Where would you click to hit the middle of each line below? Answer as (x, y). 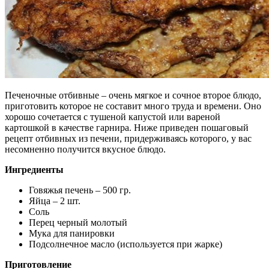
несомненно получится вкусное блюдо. (85, 150)
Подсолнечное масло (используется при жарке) (125, 244)
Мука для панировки (72, 234)
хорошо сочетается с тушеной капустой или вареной (113, 117)
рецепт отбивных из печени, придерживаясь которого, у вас (128, 139)
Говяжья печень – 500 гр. (80, 190)
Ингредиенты (34, 170)
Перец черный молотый (78, 223)
